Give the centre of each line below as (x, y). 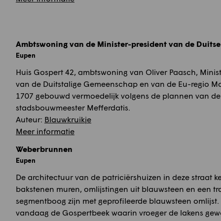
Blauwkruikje (68, 119)
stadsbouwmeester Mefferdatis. (73, 107)
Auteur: (30, 119)
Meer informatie (45, 131)
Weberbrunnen (44, 148)
